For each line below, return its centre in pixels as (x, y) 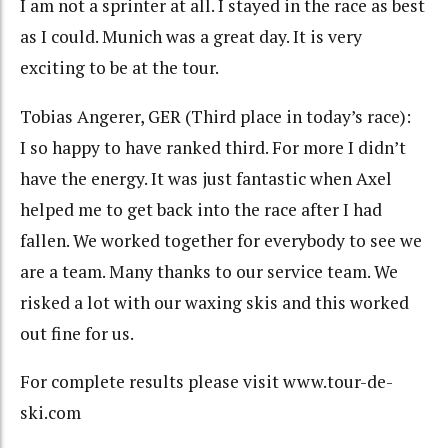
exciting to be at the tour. (119, 68)
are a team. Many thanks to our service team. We (209, 271)
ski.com (50, 413)
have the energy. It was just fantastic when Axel (206, 178)
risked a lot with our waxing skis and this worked (214, 302)
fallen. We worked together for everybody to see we (221, 240)
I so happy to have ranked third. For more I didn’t (213, 147)
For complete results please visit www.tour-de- (206, 382)
